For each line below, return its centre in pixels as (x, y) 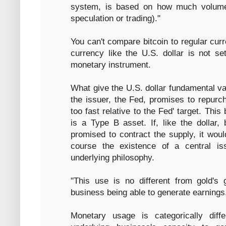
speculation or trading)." (116, 19)
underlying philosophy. (112, 158)
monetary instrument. (111, 65)
